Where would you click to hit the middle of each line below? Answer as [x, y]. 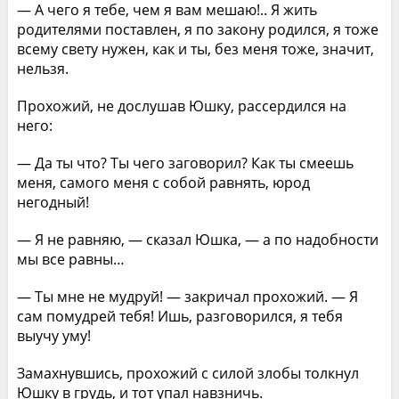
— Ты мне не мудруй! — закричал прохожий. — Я [187, 296]
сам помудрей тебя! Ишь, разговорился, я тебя [179, 316]
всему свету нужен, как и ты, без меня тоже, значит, [195, 49]
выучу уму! [53, 335]
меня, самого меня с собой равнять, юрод [163, 182]
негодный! [53, 202]
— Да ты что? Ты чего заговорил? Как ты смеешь [185, 163]
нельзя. [42, 68]
